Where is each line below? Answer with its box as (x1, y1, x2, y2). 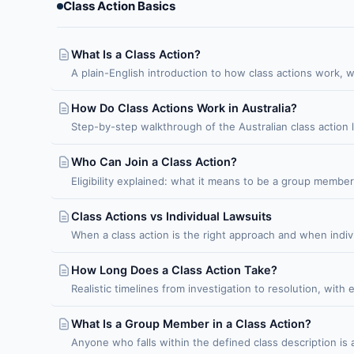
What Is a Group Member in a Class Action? (71, 316, 311, 330)
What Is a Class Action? (71, 47, 201, 61)
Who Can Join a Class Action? (71, 155, 237, 169)
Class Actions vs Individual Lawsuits (71, 209, 272, 223)
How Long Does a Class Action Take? (71, 262, 277, 277)
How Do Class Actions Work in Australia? (71, 101, 297, 115)
